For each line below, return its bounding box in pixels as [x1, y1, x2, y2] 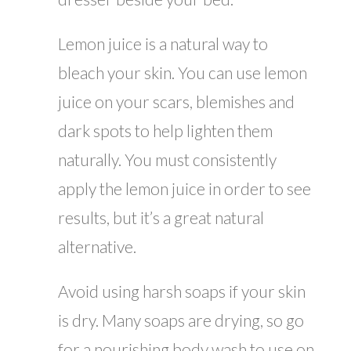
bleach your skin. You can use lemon [58, 63, 307, 83]
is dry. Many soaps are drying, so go [58, 310, 304, 331]
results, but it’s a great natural [58, 208, 264, 228]
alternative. [58, 237, 136, 257]
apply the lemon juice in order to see [58, 179, 311, 199]
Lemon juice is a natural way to [58, 34, 268, 54]
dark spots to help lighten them [58, 121, 273, 141]
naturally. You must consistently [58, 150, 277, 170]
